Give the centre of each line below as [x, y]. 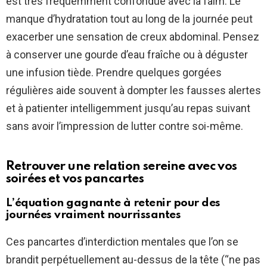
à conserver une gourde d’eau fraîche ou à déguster [127, 55]
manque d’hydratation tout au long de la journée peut [129, 19]
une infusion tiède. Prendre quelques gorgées [114, 73]
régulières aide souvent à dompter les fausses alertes [133, 91]
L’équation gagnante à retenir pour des [113, 203]
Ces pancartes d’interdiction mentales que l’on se [122, 242]
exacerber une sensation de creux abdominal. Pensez [133, 37]
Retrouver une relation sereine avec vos [122, 167]
